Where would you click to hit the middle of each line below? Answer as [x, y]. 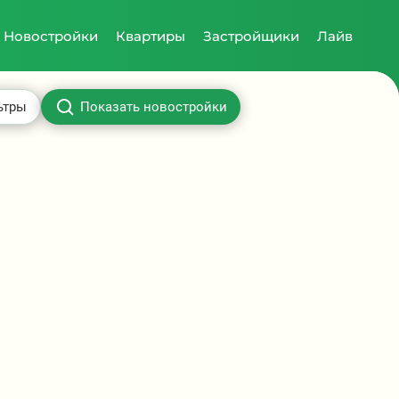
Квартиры [150, 36]
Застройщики [251, 36]
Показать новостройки [154, 106]
